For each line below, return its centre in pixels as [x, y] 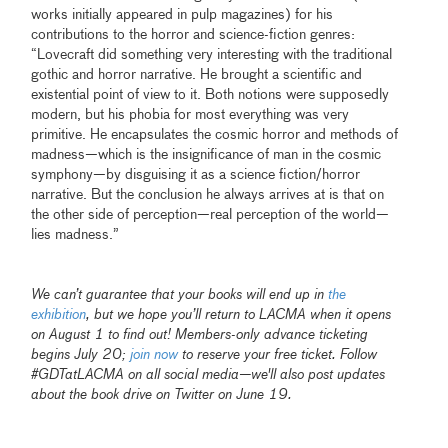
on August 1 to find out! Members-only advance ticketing [200, 335]
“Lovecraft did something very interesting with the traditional [212, 55]
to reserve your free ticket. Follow [278, 355]
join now [154, 355]
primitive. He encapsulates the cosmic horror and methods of [215, 135]
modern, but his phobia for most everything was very [190, 115]
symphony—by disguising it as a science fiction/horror [196, 175]
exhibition [59, 315]
